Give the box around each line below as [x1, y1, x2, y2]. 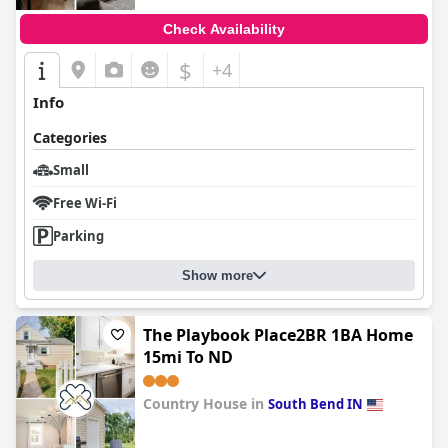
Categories [33, 128, 107, 147]
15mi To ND [143, 346, 233, 368]
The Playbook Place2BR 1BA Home [143, 324, 413, 346]
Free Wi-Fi [53, 194, 117, 212]
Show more [182, 268, 253, 283]
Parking [53, 227, 104, 245]
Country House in [143, 394, 268, 413]
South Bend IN [268, 395, 363, 413]
